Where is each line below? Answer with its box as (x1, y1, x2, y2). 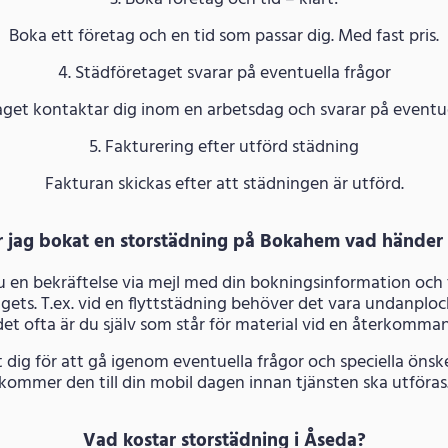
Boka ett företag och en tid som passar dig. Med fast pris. (9, 21, 439, 51)
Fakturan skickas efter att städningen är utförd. (44, 169, 404, 199)
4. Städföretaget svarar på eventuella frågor (57, 58, 391, 88)
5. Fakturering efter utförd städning (89, 132, 359, 162)
